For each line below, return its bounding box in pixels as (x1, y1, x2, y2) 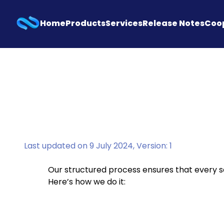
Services (105, 17, 142, 29)
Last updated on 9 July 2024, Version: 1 (24, 140, 172, 151)
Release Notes (142, 17, 204, 29)
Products (65, 17, 105, 29)
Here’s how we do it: (48, 176, 125, 187)
